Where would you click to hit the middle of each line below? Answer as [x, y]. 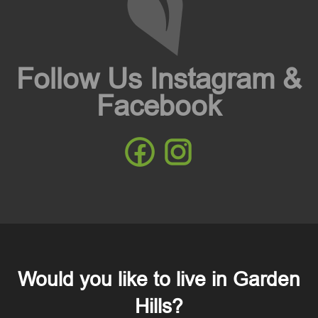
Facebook [159, 106]
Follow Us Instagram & [159, 79]
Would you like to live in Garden [159, 279]
